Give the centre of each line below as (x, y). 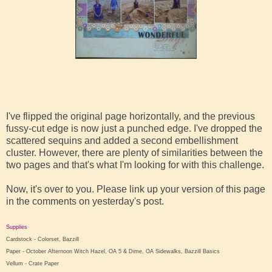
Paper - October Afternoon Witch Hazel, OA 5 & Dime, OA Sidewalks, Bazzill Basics (113, 251)
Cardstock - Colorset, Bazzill (42, 239)
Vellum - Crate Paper (32, 263)
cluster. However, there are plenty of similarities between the (134, 152)
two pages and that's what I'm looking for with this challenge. (135, 165)
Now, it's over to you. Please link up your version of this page (136, 189)
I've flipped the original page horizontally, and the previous (131, 116)
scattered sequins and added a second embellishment (122, 140)
